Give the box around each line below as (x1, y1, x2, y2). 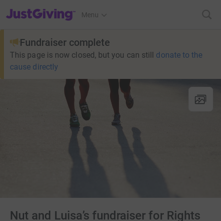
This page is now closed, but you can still (10, 50, 154, 60)
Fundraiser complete (20, 37, 110, 48)
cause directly (10, 62, 59, 72)
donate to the (156, 50, 203, 60)
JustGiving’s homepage (5, 4, 77, 12)
